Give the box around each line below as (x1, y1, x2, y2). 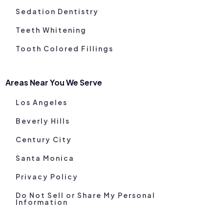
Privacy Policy (16, 172, 79, 181)
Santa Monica (16, 153, 75, 163)
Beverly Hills (16, 116, 70, 126)
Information (16, 197, 68, 207)
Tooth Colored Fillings (16, 44, 114, 53)
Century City (16, 135, 72, 144)
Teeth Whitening (16, 25, 87, 35)
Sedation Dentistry (16, 7, 99, 16)
